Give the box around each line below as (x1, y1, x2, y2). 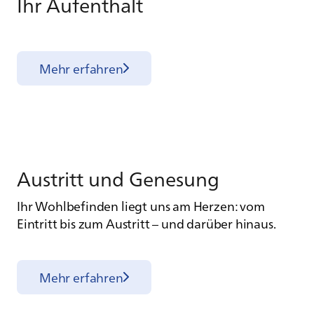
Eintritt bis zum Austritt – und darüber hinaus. (17, 214, 276, 232)
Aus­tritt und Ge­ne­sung (17, 163, 219, 191)
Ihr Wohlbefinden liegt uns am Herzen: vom (17, 196, 265, 214)
